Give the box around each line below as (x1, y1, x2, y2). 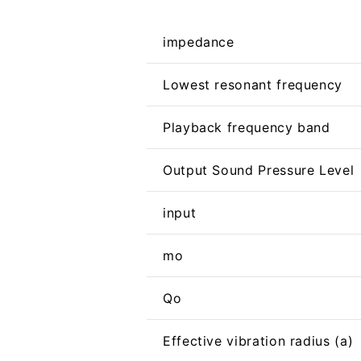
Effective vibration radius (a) (162, 333, 354, 350)
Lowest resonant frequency (162, 77, 342, 93)
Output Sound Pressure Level (162, 162, 355, 179)
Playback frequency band (162, 119, 330, 136)
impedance (162, 34, 234, 51)
